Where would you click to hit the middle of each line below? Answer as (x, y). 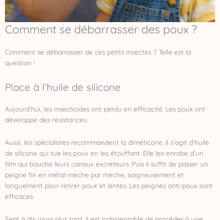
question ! (20, 63)
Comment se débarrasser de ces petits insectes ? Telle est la (98, 52)
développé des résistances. (46, 120)
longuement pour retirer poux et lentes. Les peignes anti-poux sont (109, 185)
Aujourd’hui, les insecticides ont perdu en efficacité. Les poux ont (105, 109)
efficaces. (19, 196)
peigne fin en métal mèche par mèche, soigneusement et (94, 175)
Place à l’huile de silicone (63, 87)
